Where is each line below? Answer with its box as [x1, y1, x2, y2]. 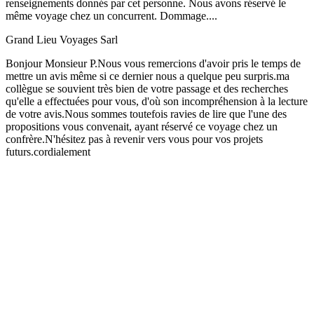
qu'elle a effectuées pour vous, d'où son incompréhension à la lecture [6, 95, 308, 107]
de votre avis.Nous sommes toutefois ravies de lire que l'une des [6, 107, 287, 120]
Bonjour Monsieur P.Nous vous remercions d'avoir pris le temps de [6, 57, 301, 69]
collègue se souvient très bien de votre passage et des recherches [6, 82, 288, 95]
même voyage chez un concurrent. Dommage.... [6, 9, 217, 22]
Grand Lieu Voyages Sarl [6, 33, 118, 46]
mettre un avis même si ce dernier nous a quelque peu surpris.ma [6, 69, 289, 82]
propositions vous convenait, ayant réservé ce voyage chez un [6, 120, 278, 132]
